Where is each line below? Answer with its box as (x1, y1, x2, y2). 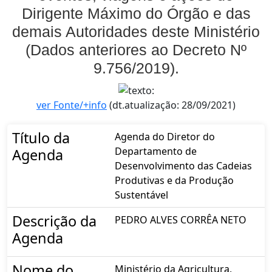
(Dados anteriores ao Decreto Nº (25, 41, 246, 58)
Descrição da (12, 211, 97, 231)
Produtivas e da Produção (115, 173, 234, 187)
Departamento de (115, 144, 197, 158)
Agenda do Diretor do (115, 129, 215, 143)
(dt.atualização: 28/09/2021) (107, 98, 236, 112)
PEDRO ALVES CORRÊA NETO (115, 212, 246, 226)
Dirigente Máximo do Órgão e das (21, 4, 251, 22)
